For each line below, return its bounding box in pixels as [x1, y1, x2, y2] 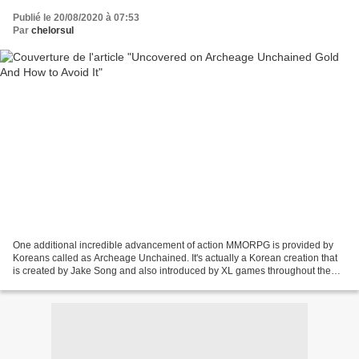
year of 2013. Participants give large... [13, 277, 176, 289]
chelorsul [31, 25, 74, 37]
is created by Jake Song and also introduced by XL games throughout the [13, 264, 331, 276]
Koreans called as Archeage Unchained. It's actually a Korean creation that [13, 252, 337, 264]
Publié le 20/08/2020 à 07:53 [13, 12, 139, 24]
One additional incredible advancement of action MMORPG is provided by [13, 239, 333, 251]
